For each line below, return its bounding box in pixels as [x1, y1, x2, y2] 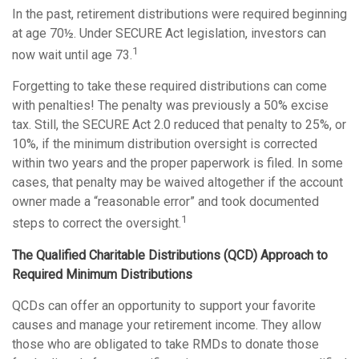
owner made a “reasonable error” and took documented [12, 194, 319, 210]
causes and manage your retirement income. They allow [12, 317, 321, 333]
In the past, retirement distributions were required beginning [12, 6, 347, 22]
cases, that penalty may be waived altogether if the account [12, 175, 343, 191]
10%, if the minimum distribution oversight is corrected [12, 136, 317, 152]
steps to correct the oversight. [12, 216, 181, 232]
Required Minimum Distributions [12, 266, 192, 282]
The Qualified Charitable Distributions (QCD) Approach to [12, 247, 328, 263]
